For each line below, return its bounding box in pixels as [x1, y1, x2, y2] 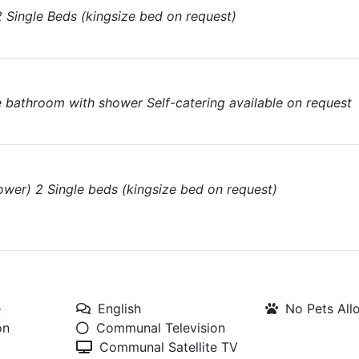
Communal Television [95, 320, 225, 336]
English [97, 301, 141, 317]
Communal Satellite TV [99, 339, 238, 355]
